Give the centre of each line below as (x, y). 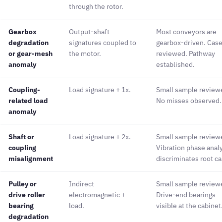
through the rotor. (96, 7)
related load (28, 101)
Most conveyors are (186, 32)
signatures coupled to (103, 43)
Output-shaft (89, 32)
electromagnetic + (97, 195)
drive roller (27, 195)
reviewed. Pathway (186, 54)
